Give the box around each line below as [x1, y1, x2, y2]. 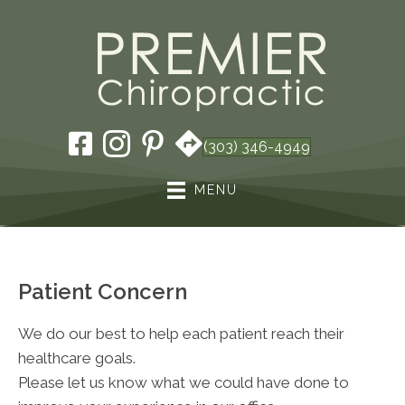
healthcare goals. [18, 349, 136, 368]
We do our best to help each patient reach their [18, 325, 344, 344]
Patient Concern [18, 278, 187, 306]
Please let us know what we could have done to [18, 373, 349, 392]
